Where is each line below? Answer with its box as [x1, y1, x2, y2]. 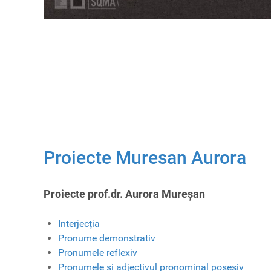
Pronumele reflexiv [58, 247, 137, 259]
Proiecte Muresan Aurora [44, 147, 246, 169]
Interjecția [58, 218, 100, 230]
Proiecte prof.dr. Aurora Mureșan [44, 188, 205, 201]
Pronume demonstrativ [58, 232, 155, 244]
